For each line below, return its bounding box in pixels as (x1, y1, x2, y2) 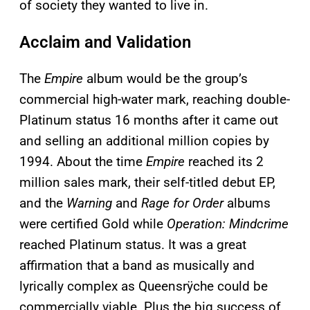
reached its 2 (185, 154, 264, 170)
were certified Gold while (19, 216, 167, 232)
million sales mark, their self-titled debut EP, (19, 174, 275, 191)
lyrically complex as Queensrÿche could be (19, 278, 268, 295)
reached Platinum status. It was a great (19, 237, 246, 253)
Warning (66, 195, 112, 212)
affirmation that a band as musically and (19, 257, 255, 274)
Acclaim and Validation (19, 33, 191, 53)
